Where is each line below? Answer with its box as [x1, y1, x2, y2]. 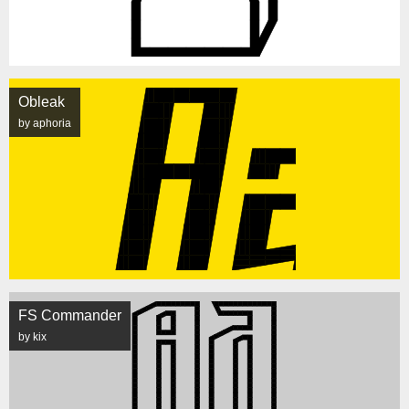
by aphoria [18, 117, 71, 130]
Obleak [18, 94, 65, 110]
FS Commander [18, 308, 121, 323]
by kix [18, 330, 47, 343]
